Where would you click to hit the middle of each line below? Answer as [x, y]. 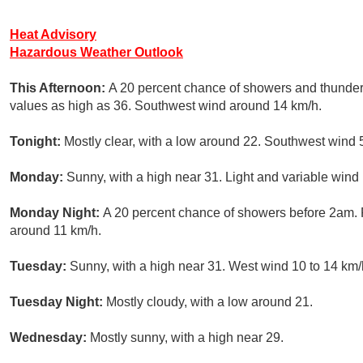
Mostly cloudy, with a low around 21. [209, 302]
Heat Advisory [53, 35]
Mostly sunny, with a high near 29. [187, 338]
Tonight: [37, 142]
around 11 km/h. [56, 231]
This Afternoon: [59, 88]
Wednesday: [50, 338]
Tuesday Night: [58, 302]
